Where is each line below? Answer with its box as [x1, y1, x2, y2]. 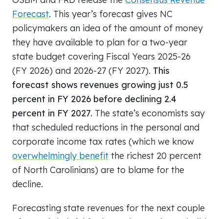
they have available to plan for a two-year [12, 37, 187, 47]
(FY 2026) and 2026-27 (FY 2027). [12, 65, 153, 76]
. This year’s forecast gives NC [49, 8, 173, 19]
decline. [12, 178, 43, 189]
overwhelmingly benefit [12, 150, 109, 161]
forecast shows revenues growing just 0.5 [12, 79, 188, 90]
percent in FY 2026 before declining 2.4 [12, 93, 176, 104]
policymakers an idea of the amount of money [12, 22, 203, 33]
